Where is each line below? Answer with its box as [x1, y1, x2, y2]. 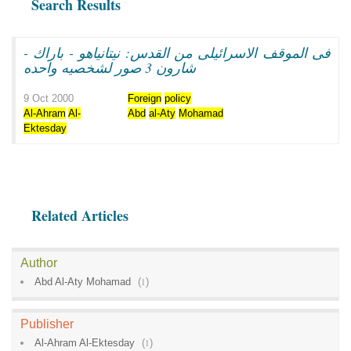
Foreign [128, 92, 162, 104]
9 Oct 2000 [24, 92, 74, 104]
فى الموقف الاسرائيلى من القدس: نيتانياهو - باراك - [24, 43, 331, 62]
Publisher [20, 317, 74, 331]
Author [20, 255, 57, 270]
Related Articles [31, 204, 128, 226]
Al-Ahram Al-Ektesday [34, 336, 135, 349]
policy [165, 92, 192, 104]
